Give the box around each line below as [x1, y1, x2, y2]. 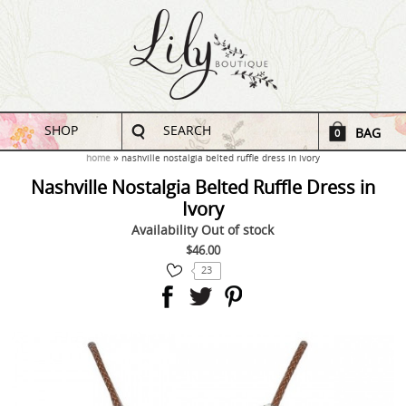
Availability [131, 223, 202, 238]
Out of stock [201, 223, 275, 238]
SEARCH [163, 123, 212, 139]
